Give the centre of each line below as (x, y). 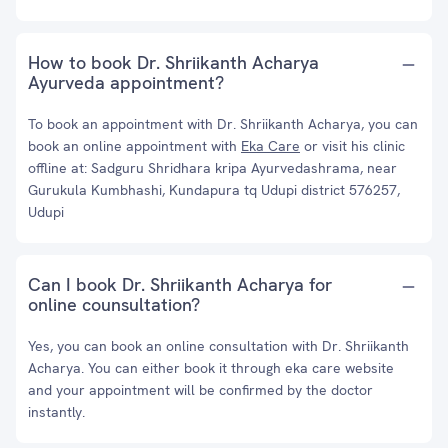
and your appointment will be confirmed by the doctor (200, 390)
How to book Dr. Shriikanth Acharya (173, 62)
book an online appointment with (134, 146)
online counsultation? (114, 304)
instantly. (56, 412)
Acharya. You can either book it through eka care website (211, 368)
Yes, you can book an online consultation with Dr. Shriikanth (218, 346)
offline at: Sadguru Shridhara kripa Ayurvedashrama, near (212, 168)
